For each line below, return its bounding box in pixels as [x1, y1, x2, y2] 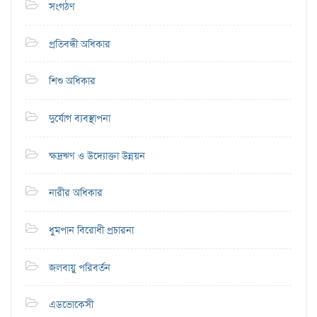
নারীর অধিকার [49, 187, 103, 200]
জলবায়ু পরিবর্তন [49, 261, 110, 275]
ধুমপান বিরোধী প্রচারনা [49, 224, 134, 238]
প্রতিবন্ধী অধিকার [49, 38, 110, 52]
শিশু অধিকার [49, 74, 96, 88]
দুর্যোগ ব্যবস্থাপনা [49, 112, 110, 126]
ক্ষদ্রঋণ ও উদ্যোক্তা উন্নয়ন [49, 149, 145, 163]
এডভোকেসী [49, 299, 93, 313]
